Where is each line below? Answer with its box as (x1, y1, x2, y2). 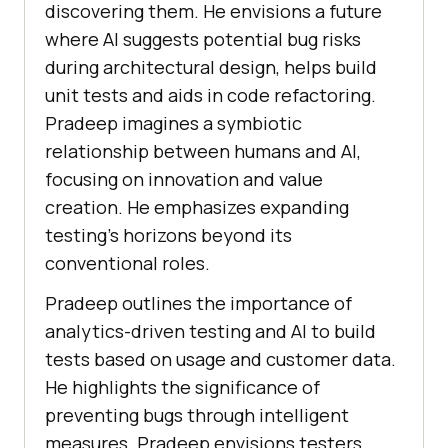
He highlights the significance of (45, 374, 320, 399)
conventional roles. (45, 250, 210, 275)
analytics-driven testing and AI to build (45, 318, 376, 343)
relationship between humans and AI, (45, 138, 361, 163)
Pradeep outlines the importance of (45, 290, 352, 315)
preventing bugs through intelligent (45, 402, 349, 427)
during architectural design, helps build (45, 54, 377, 79)
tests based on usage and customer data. (45, 346, 396, 371)
